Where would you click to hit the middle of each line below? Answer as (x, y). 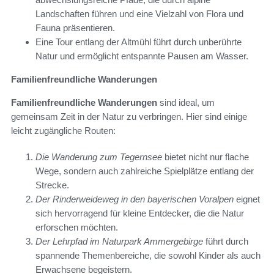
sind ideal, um (186, 103)
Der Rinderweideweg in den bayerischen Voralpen (135, 199)
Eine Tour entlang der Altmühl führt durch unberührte (139, 42)
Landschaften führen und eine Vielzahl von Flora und (139, 14)
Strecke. (52, 185)
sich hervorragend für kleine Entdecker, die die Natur (140, 213)
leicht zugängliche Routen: (63, 131)
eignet (247, 199)
